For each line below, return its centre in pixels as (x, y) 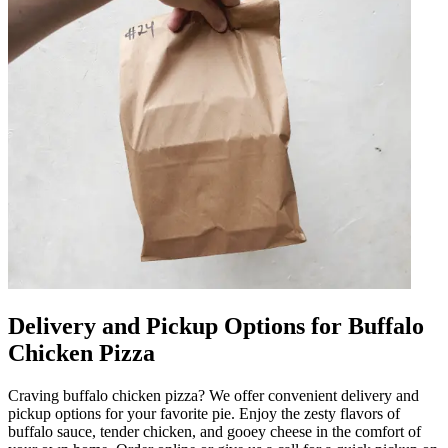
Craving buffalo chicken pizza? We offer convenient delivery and (213, 395)
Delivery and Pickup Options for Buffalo (216, 325)
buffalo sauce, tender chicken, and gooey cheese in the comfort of (214, 431)
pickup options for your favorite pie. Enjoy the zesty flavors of (204, 413)
